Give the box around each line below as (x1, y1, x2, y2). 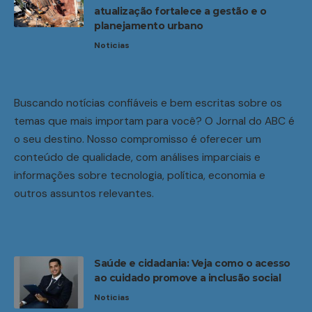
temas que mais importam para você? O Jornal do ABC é (14, 113, 295, 128)
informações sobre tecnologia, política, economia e (14, 167, 265, 182)
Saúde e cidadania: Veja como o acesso (94, 256, 290, 270)
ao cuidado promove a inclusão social (94, 271, 281, 284)
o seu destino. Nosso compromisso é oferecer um (14, 131, 261, 146)
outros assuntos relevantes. (14, 185, 154, 201)
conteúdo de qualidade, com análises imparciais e (14, 149, 260, 164)
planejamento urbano (94, 19, 203, 32)
